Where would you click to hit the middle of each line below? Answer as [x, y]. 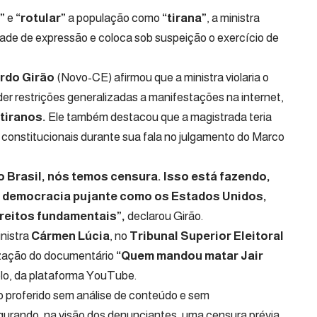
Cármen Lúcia [70, 236]
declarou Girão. [164, 216]
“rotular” [41, 18]
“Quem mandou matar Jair [190, 255]
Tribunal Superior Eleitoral [206, 236]
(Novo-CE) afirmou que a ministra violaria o [162, 77]
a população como [113, 18]
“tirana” [183, 18]
